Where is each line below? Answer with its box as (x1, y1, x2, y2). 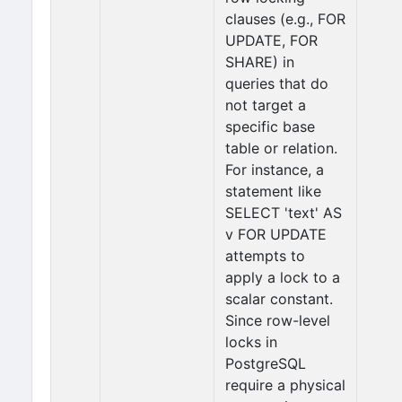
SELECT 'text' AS (225, 204, 342, 222)
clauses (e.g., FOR (225, 10, 345, 28)
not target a (225, 96, 306, 114)
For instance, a (225, 161, 324, 179)
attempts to (225, 247, 305, 265)
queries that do (225, 74, 328, 92)
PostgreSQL (225, 354, 306, 372)
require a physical (225, 376, 345, 394)
